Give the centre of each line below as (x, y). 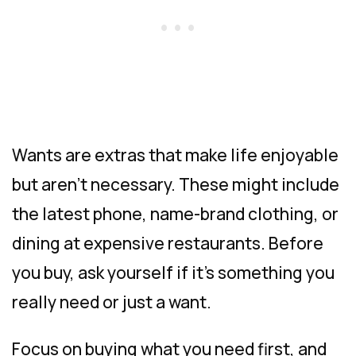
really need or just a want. (112, 302)
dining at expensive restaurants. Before (168, 243)
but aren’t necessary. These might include (176, 184)
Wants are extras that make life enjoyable (175, 155)
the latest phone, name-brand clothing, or (175, 213)
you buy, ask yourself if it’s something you (173, 272)
